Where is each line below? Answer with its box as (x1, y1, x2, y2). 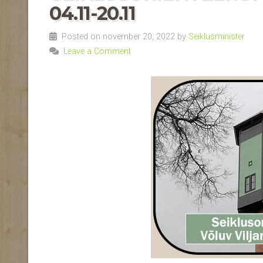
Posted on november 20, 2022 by (57, 32, 188, 42)
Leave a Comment (63, 46, 131, 56)
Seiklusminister (188, 32, 245, 42)
